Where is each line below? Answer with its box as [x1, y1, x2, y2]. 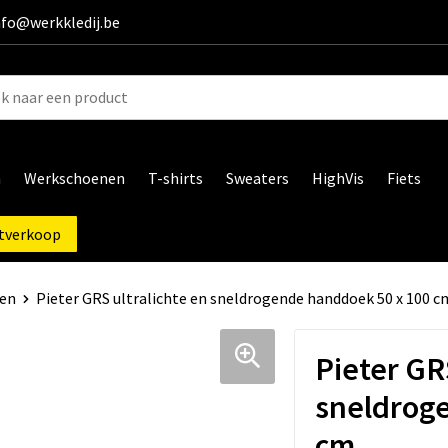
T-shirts [147, 168, 203, 189]
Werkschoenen [23, 168, 125, 189]
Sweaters [225, 168, 289, 189]
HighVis [311, 168, 364, 189]
